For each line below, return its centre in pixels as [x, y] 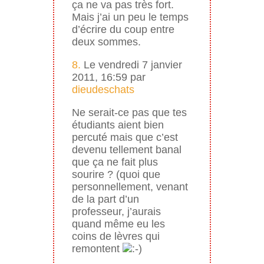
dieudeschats [103, 89]
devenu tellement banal [126, 149]
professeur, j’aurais [116, 211]
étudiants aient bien [118, 125]
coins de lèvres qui [115, 236]
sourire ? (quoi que [116, 174]
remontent [97, 248]
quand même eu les [118, 224]
